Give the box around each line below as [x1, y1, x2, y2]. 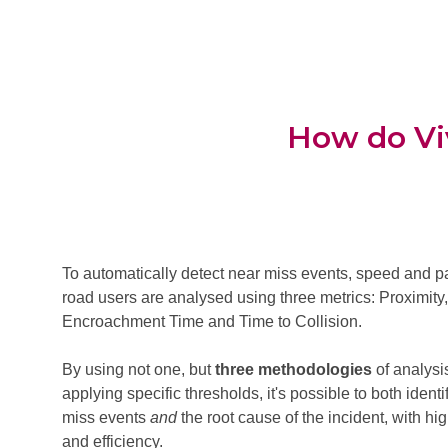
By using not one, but [62, 361, 215, 379]
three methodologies [215, 361, 372, 379]
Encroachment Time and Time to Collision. [62, 313, 362, 331]
